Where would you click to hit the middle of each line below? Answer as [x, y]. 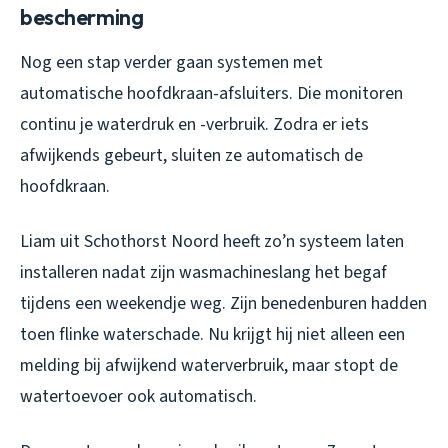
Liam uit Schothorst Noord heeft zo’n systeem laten [212, 242]
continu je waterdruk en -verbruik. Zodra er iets [194, 125]
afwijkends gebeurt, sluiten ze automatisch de [191, 156]
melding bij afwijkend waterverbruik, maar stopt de [209, 366]
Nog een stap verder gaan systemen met [171, 63]
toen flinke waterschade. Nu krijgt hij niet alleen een [212, 335]
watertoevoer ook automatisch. [138, 397]
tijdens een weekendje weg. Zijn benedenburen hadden [223, 304]
